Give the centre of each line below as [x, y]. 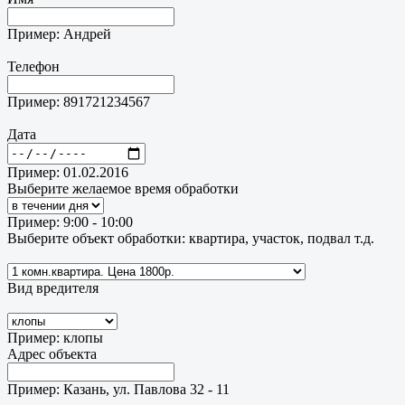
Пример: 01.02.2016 [68, 172]
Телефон [33, 66]
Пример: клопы [55, 337]
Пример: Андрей [59, 33]
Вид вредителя [53, 287]
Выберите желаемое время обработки [123, 188]
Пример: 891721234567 [79, 101]
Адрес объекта [52, 353]
